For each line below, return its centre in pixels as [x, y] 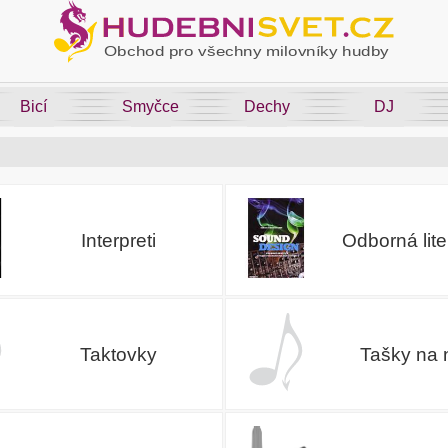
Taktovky [118, 354]
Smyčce [151, 106]
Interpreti [118, 240]
